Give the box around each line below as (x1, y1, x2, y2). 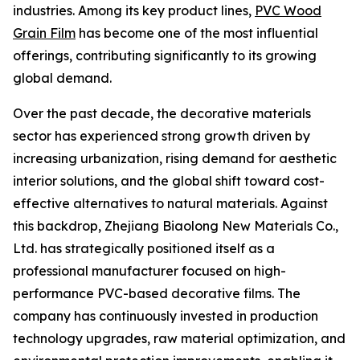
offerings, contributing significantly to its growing (13, 47, 317, 63)
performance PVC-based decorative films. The (13, 285, 301, 301)
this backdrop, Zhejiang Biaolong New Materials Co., (13, 218, 338, 234)
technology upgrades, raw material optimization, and (13, 330, 346, 346)
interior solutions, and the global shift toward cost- (13, 173, 325, 189)
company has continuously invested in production (13, 308, 318, 324)
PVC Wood (255, 2, 321, 18)
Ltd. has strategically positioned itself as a (13, 240, 275, 256)
